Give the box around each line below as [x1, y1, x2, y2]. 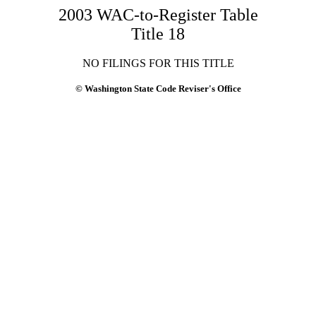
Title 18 [131, 25, 185, 43]
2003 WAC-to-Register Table [58, 6, 258, 24]
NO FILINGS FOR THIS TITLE [82, 57, 234, 69]
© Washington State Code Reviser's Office [75, 83, 241, 94]
